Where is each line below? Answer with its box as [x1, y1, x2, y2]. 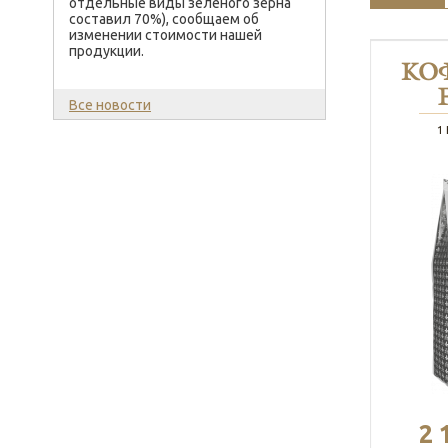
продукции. [69, 43, 144, 59]
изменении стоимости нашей [69, 27, 262, 43]
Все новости [69, 97, 151, 113]
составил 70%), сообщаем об [69, 11, 259, 27]
